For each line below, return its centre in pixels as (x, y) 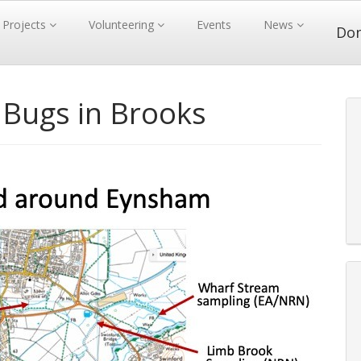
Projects (26, 25)
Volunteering (123, 25)
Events (214, 25)
